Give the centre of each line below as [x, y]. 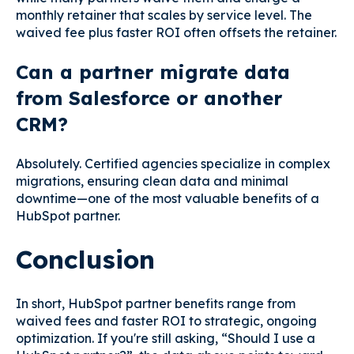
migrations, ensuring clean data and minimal [152, 181]
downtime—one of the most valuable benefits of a [168, 199]
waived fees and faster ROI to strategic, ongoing [166, 320]
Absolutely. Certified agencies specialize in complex [173, 164]
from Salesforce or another [149, 98]
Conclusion [85, 260]
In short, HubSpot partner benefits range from [156, 303]
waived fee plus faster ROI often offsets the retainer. [176, 33]
